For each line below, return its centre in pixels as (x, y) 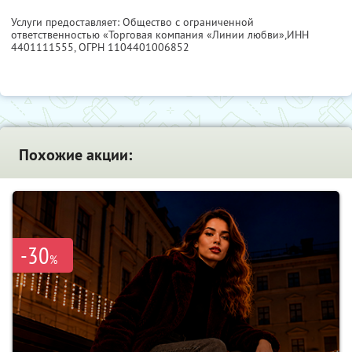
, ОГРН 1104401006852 (132, 48)
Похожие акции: (75, 155)
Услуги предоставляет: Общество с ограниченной (132, 22)
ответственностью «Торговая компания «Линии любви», (149, 35)
